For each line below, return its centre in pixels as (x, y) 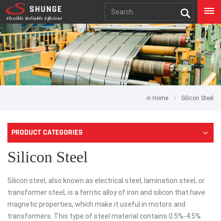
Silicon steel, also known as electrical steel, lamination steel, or (106, 181)
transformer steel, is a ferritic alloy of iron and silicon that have (106, 193)
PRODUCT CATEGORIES (47, 133)
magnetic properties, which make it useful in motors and (96, 204)
